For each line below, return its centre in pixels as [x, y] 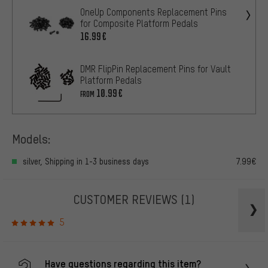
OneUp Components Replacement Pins [153, 12]
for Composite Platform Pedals [139, 23]
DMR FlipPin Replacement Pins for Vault [156, 68]
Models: [31, 138]
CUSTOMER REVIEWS [127, 199]
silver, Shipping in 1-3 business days [86, 161]
